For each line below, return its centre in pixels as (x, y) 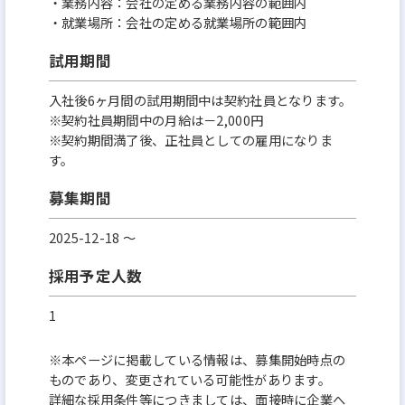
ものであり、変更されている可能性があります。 (190, 380)
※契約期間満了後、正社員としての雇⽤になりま (191, 139)
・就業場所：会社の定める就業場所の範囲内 (178, 22)
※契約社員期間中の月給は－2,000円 (156, 119)
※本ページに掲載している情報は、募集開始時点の (197, 360)
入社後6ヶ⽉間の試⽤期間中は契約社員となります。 (200, 99)
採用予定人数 (95, 275)
